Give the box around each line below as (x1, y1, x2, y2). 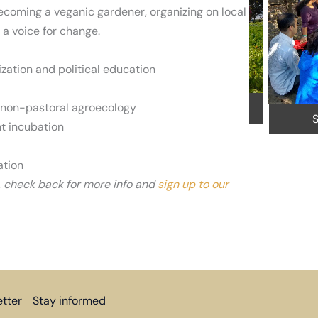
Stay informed (33, 292, 106, 308)
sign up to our (158, 176, 229, 192)
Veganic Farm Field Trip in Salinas (60, 100, 235, 116)
